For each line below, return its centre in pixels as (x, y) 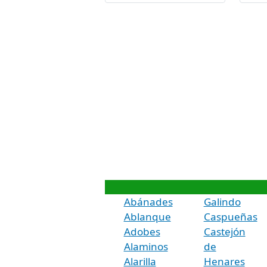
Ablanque (147, 216)
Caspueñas (230, 216)
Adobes (142, 231)
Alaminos (146, 246)
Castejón (224, 231)
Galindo (222, 201)
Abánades (148, 201)
